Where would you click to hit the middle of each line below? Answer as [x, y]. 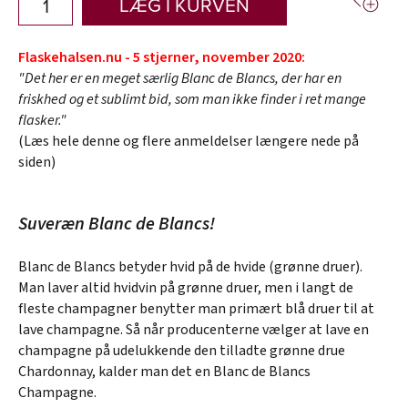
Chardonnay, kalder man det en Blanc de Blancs [164, 371]
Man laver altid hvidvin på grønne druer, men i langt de [186, 287]
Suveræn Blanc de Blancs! [117, 224]
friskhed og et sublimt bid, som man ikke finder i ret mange [192, 99]
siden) [37, 162]
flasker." [42, 120]
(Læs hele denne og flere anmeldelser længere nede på [189, 141]
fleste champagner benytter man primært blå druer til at [196, 308]
